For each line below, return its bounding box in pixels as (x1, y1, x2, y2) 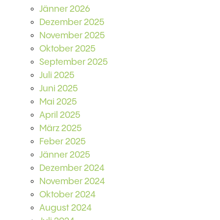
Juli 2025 (39, 71, 74, 80)
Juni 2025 (39, 84, 78, 93)
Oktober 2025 (39, 44, 95, 54)
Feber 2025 (39, 137, 85, 146)
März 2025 (39, 124, 82, 133)
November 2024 (39, 177, 105, 186)
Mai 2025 (39, 97, 77, 107)
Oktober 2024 (39, 190, 96, 199)
